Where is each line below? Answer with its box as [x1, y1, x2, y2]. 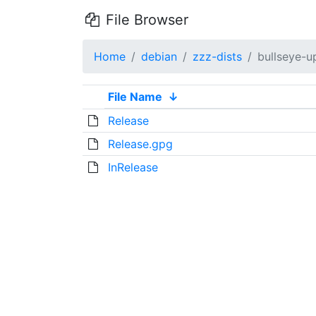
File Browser [101, 11, 188, 28]
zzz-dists [193, 49, 242, 63]
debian [141, 49, 177, 63]
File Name [107, 90, 162, 104]
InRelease [107, 160, 158, 174]
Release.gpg [107, 137, 173, 151]
